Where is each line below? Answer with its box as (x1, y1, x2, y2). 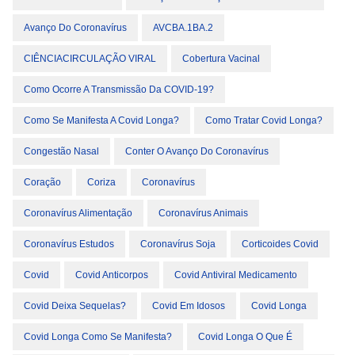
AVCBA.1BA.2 (153, 22, 213, 33)
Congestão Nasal (24, 146, 99, 157)
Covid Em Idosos (152, 300, 225, 311)
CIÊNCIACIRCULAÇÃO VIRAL (24, 53, 156, 64)
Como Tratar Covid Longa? (205, 115, 323, 126)
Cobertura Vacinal (182, 53, 260, 64)
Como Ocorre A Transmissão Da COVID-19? (24, 84, 214, 95)
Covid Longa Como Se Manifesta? (24, 331, 172, 342)
